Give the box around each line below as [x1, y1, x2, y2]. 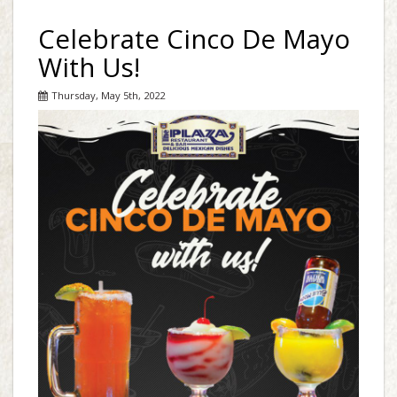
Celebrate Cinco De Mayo [38, 20, 350, 57]
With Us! [38, 49, 140, 85]
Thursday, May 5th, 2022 [51, 88, 165, 102]
